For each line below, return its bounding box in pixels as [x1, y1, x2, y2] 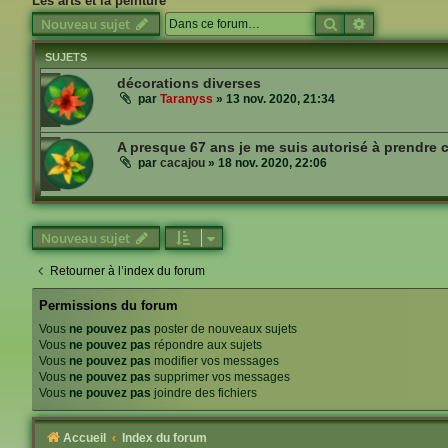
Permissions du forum [39, 299, 178, 314]
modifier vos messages [151, 354, 279, 367]
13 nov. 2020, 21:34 [226, 93, 335, 106]
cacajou [160, 157, 205, 170]
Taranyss [160, 93, 213, 106]
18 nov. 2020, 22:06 [218, 157, 327, 170]
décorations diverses [117, 75, 261, 92]
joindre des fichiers [151, 386, 257, 399]
